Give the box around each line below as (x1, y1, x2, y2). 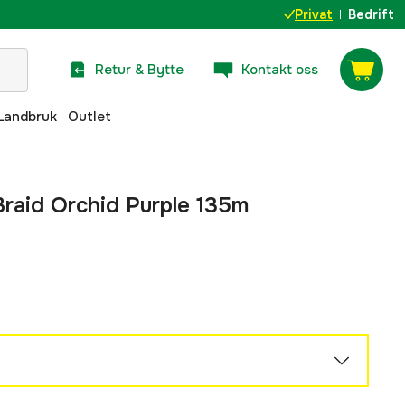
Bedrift (348, 6, 394, 23)
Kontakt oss (241, 60, 318, 79)
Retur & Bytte (95, 60, 184, 79)
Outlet (68, 107, 111, 126)
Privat (295, 6, 333, 23)
